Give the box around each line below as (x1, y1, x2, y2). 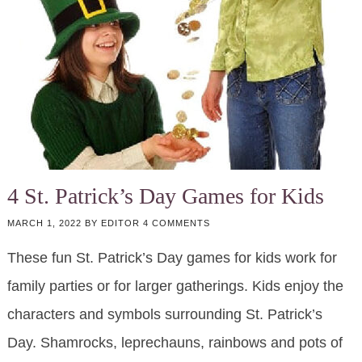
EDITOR (100, 218, 140, 229)
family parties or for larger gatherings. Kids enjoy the (6, 278, 343, 295)
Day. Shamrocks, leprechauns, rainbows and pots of (6, 335, 343, 351)
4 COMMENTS (142, 218, 210, 229)
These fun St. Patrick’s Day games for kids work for (6, 250, 337, 267)
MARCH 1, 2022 (6, 218, 82, 229)
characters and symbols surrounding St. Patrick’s (6, 306, 322, 323)
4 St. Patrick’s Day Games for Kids (6, 183, 324, 209)
